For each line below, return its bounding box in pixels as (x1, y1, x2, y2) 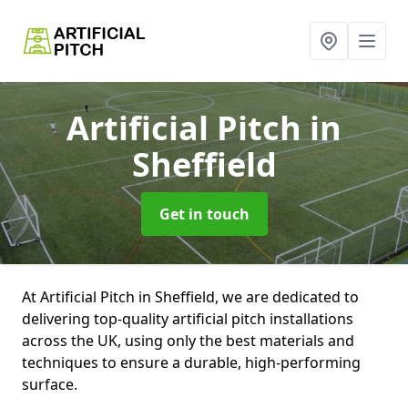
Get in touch (158, 204, 250, 224)
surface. (22, 374, 77, 394)
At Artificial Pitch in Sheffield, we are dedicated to (22, 287, 359, 307)
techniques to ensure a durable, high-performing (22, 352, 361, 372)
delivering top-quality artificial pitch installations (22, 309, 353, 329)
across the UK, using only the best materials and (22, 331, 354, 351)
